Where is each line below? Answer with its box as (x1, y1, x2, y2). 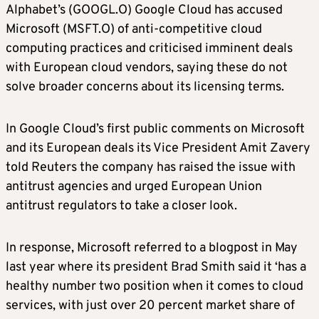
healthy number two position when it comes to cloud (6, 278, 303, 295)
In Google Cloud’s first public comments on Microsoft (6, 120, 305, 137)
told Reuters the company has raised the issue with (6, 159, 296, 176)
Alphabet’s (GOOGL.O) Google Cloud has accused (6, 1, 283, 19)
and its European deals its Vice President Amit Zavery (6, 140, 310, 157)
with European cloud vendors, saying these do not (6, 59, 288, 76)
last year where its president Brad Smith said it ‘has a (6, 258, 306, 276)
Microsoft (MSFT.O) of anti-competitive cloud (6, 21, 262, 38)
